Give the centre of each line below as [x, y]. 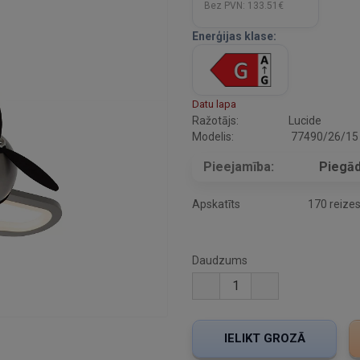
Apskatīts [216, 205]
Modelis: [213, 137]
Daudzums [220, 261]
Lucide [305, 121]
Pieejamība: [239, 167]
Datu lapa [214, 104]
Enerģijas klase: [234, 37]
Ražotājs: [215, 121]
